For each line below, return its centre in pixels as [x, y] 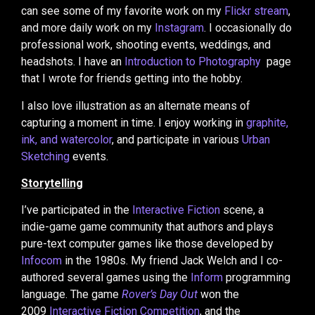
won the [218, 295]
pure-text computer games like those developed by [147, 244]
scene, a [242, 210]
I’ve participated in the [77, 210]
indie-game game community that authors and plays [147, 227]
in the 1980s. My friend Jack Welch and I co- [172, 261]
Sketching [45, 156]
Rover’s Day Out [160, 295]
